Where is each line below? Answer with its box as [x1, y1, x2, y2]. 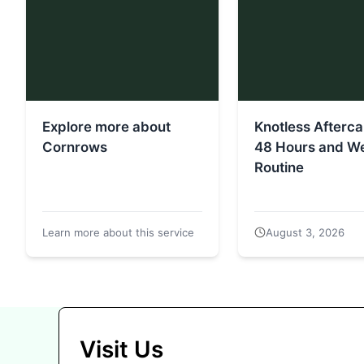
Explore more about [42, 118, 171, 135]
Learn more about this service [42, 225, 194, 239]
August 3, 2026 [265, 225, 344, 239]
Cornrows [42, 138, 107, 155]
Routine [253, 158, 304, 175]
